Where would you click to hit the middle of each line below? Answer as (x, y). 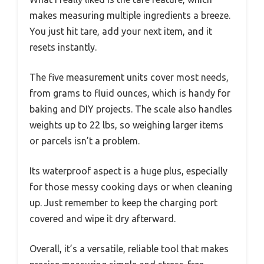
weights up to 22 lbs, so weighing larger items (126, 125)
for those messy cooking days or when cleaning (131, 187)
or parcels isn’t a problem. (85, 141)
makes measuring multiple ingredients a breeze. (130, 15)
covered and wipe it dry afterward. (103, 218)
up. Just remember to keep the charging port (123, 202)
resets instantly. (63, 47)
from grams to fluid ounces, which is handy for (130, 93)
